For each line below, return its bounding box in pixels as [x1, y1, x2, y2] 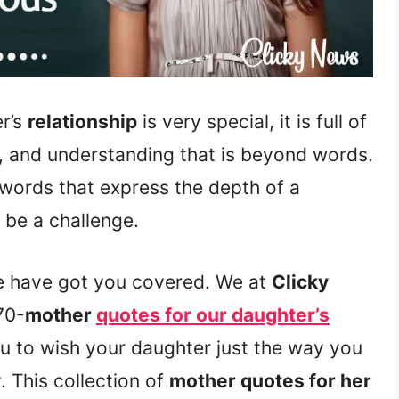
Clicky [272, 270, 329, 293]
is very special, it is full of [137, 110, 367, 134]
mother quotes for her [169, 369, 371, 392]
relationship [28, 110, 137, 134]
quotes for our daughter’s [96, 303, 330, 326]
